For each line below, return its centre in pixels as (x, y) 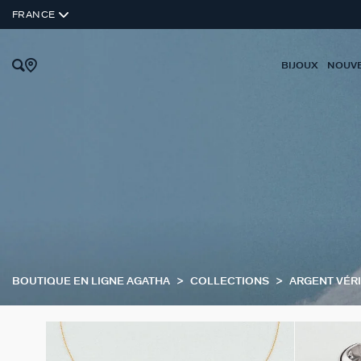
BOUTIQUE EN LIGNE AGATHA (92, 282)
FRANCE (34, 15)
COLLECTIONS (231, 282)
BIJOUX (300, 65)
